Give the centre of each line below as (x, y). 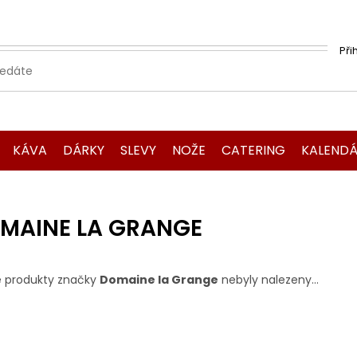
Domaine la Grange (159, 280)
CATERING (253, 150)
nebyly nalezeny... (269, 280)
